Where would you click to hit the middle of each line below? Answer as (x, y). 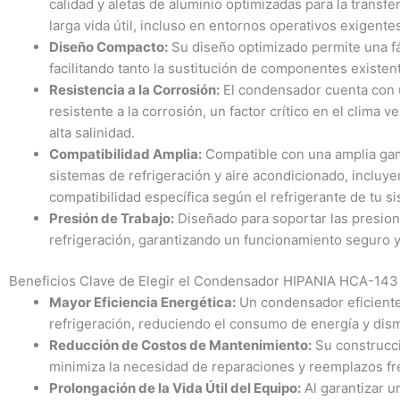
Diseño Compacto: (108, 46)
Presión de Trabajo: (112, 218)
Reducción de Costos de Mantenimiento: (180, 346)
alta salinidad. (92, 132)
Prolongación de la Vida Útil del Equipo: (175, 388)
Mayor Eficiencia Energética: (142, 303)
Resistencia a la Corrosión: (134, 89)
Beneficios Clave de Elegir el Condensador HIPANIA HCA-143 (204, 281)
